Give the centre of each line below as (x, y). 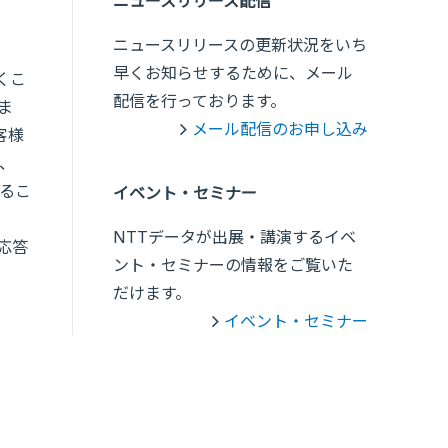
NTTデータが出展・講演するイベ (234, 237)
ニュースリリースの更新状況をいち (240, 45)
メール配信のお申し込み (280, 129)
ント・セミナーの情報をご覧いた (233, 265)
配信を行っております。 (199, 101)
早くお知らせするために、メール (233, 73)
